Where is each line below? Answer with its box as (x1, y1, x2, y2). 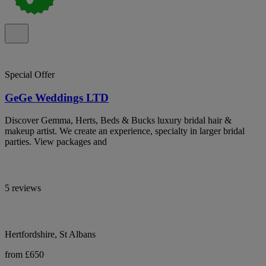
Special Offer (5, 69, 55, 80)
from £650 (5, 249, 44, 260)
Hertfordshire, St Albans (5, 229, 96, 240)
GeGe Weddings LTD (5, 91, 109, 104)
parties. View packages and (5, 137, 107, 147)
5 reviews (5, 183, 41, 194)
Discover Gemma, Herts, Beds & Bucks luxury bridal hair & (5, 115, 232, 126)
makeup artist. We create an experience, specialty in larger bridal (5, 126, 245, 137)
